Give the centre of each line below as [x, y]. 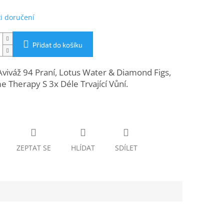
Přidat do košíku [57, 45]
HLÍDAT [83, 148]
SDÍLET [126, 148]
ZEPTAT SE [33, 148]
